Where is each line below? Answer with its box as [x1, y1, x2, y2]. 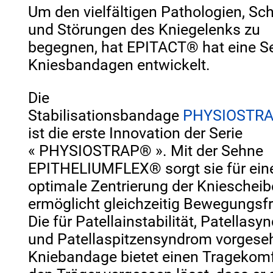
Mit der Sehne [171, 141, 264, 160]
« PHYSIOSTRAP [28, 141, 140, 160]
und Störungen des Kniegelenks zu [28, 20, 261, 38]
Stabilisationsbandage [28, 106, 183, 124]
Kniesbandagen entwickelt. [28, 55, 211, 74]
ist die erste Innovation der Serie [28, 124, 243, 142]
